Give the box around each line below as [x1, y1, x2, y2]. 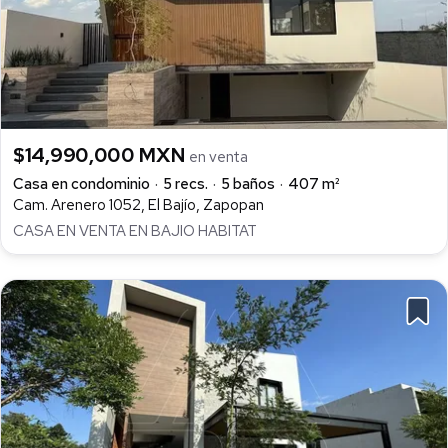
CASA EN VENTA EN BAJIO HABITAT [13, 220, 257, 241]
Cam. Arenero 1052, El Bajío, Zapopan [13, 194, 264, 215]
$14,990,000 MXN [13, 141, 190, 168]
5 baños [221, 173, 275, 194]
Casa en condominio [13, 173, 150, 194]
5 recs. [163, 173, 208, 194]
